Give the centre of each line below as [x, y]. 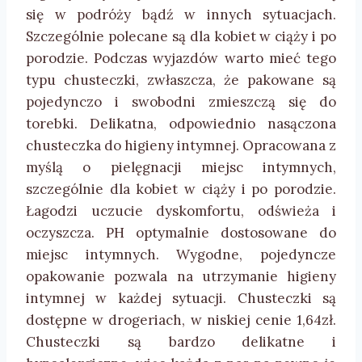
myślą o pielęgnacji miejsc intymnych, [181, 167]
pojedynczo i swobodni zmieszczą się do [181, 101]
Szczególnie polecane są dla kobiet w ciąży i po [181, 36]
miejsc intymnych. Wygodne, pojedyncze [181, 254]
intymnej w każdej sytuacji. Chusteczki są [181, 298]
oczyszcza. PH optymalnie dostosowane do [181, 232]
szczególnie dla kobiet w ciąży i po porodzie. [181, 189]
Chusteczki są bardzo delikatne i [181, 341]
